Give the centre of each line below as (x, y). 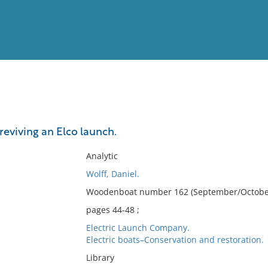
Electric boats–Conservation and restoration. (175, 240)
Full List (244, 117)
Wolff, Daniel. (112, 174)
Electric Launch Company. (138, 228)
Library (100, 258)
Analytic (102, 156)
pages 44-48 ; (112, 210)
